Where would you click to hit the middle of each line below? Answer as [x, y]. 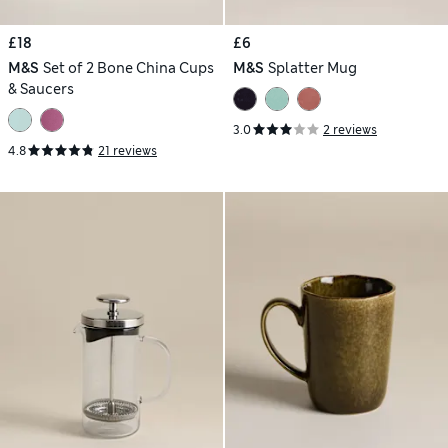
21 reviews [127, 150]
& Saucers [41, 88]
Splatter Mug [312, 67]
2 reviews [350, 129]
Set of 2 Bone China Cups [128, 67]
